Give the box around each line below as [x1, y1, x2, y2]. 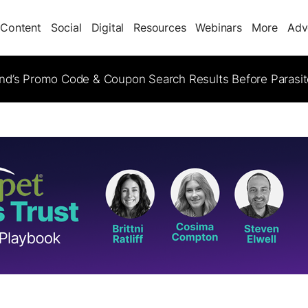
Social [50, 20, 82, 34]
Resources [133, 20, 186, 34]
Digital [91, 20, 124, 34]
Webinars [195, 20, 242, 34]
